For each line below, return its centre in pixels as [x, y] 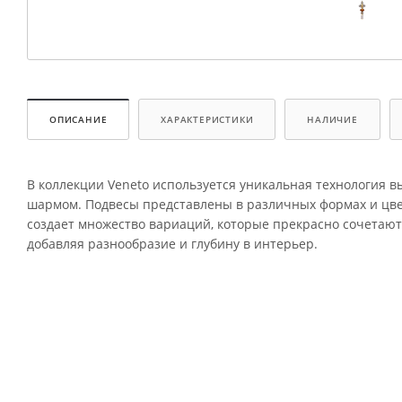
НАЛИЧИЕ [332, 120]
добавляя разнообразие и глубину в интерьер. [172, 244]
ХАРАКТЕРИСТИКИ [207, 120]
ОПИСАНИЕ [79, 120]
